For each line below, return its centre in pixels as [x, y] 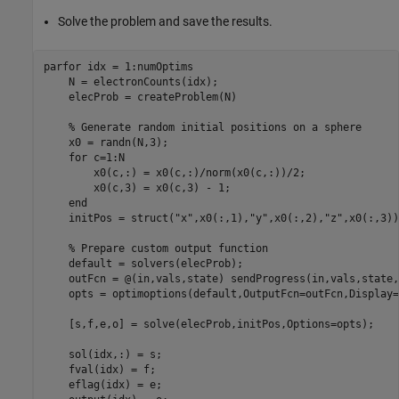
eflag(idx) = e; [102, 385]
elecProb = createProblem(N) [140, 98]
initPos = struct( [109, 219]
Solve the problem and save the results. [165, 21]
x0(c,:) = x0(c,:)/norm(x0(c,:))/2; [174, 173]
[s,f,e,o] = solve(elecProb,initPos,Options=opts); [208, 325]
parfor [62, 67]
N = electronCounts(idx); [130, 82]
